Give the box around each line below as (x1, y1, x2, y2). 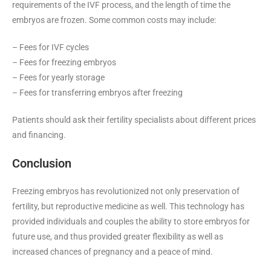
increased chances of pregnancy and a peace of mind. (12, 246, 213, 256)
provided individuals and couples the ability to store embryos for (12, 216, 250, 226)
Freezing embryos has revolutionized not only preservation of (12, 186, 240, 196)
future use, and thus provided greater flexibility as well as (12, 231, 223, 241)
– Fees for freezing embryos (12, 57, 116, 67)
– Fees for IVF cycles (12, 42, 89, 52)
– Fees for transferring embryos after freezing (12, 87, 183, 97)
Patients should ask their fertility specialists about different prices (12, 114, 256, 125)
